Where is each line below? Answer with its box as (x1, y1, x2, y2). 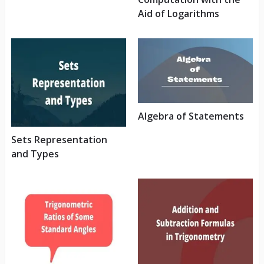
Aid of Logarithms (137, 6, 219, 20)
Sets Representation (11, 133, 107, 147)
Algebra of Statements (137, 109, 244, 123)
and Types (11, 147, 59, 161)
